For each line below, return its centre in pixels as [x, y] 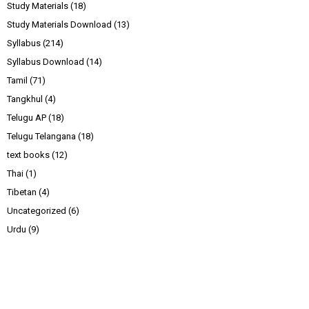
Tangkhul [25, 99]
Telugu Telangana [41, 137]
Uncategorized [37, 211]
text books [28, 155]
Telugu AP [27, 118]
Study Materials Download [59, 25]
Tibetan [22, 192]
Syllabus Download [46, 62]
